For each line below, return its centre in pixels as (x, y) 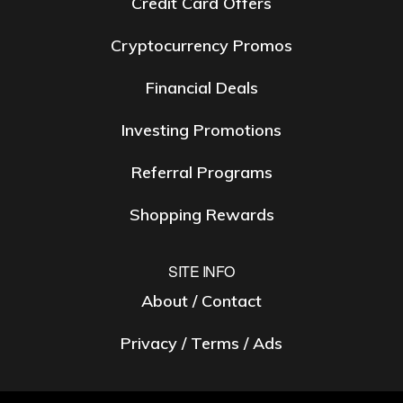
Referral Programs (201, 172)
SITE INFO (201, 271)
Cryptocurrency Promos (201, 45)
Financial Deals (201, 88)
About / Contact (201, 301)
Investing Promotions (201, 130)
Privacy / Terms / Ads (201, 343)
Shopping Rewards (201, 215)
